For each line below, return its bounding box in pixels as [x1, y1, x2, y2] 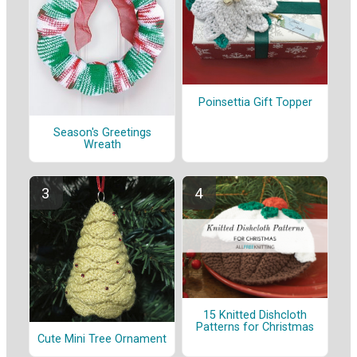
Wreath [83, 137, 121, 151]
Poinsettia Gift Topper [198, 95, 312, 109]
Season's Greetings [53, 125, 151, 139]
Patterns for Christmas [196, 320, 314, 335]
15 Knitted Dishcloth [203, 308, 307, 323]
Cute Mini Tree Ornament [37, 331, 167, 346]
